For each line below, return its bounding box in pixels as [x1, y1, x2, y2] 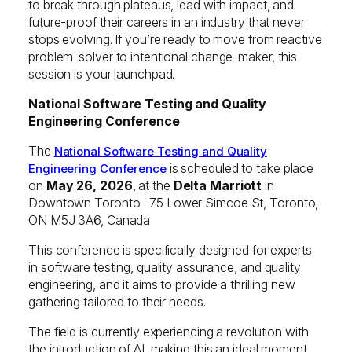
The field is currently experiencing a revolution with [28, 323, 309, 339]
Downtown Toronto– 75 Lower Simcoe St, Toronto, [28, 194, 319, 211]
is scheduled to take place [166, 159, 314, 176]
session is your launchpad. [28, 65, 175, 82]
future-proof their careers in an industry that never [28, 13, 305, 30]
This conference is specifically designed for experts [28, 241, 312, 258]
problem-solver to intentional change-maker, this [28, 48, 298, 64]
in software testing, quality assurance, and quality [28, 258, 301, 275]
